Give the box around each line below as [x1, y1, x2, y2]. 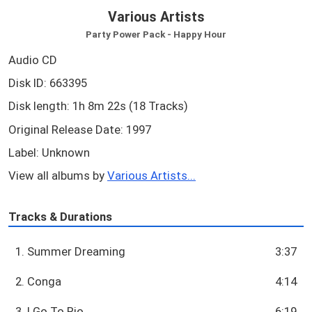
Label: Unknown [8, 146, 90, 160]
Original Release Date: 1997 [8, 122, 151, 136]
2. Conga [15, 274, 62, 289]
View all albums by [8, 169, 107, 183]
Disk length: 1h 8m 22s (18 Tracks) [8, 99, 188, 114]
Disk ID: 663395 [8, 76, 87, 90]
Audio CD [8, 52, 57, 67]
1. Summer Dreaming [15, 244, 126, 259]
